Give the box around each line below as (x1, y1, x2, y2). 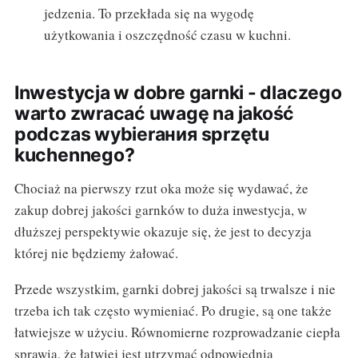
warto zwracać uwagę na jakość (14, 102, 295, 125)
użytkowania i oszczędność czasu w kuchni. (44, 26, 292, 45)
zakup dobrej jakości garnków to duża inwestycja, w (14, 201, 307, 220)
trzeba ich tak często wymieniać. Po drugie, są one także (14, 301, 332, 320)
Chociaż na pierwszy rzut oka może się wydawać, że (14, 179, 308, 198)
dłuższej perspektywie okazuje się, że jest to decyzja (14, 222, 312, 241)
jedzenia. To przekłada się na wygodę (44, 4, 255, 23)
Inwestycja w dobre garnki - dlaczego (14, 82, 342, 105)
